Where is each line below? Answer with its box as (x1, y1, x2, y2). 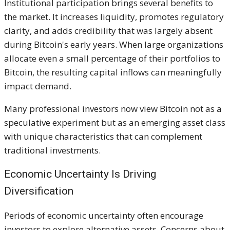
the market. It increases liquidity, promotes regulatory (4, 10, 224, 23)
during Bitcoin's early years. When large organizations (4, 38, 223, 50)
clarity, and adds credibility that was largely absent (4, 24, 213, 36)
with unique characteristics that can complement (4, 130, 202, 142)
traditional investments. (4, 144, 101, 156)
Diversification (4, 184, 73, 197)
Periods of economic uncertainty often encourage (4, 209, 203, 221)
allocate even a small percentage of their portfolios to (4, 52, 220, 64)
